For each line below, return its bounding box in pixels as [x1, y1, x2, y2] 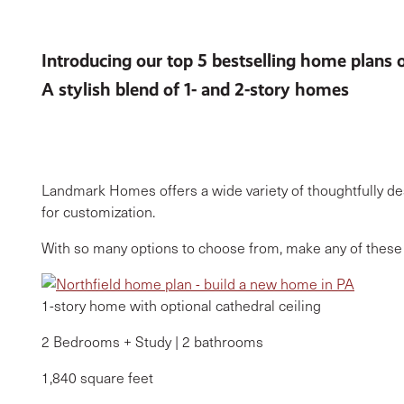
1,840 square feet [41, 368, 153, 387]
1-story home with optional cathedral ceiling [41, 296, 321, 315]
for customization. [41, 202, 155, 221]
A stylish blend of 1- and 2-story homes [41, 78, 349, 100]
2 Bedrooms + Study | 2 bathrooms [41, 332, 263, 351]
